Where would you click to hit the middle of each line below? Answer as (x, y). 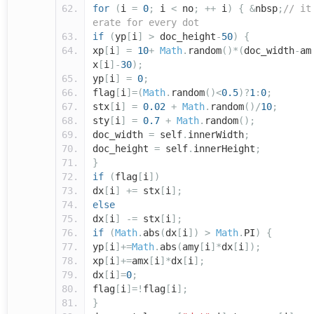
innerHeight (224, 149)
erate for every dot (146, 23)
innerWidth (216, 135)
